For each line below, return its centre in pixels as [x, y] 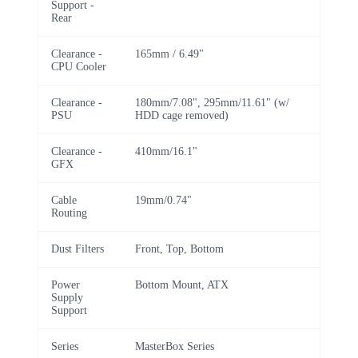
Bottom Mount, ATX [182, 284]
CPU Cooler [79, 66]
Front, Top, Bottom [179, 249]
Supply [67, 297]
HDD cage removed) [182, 115]
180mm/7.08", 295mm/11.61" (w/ [212, 102]
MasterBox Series [175, 346]
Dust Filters [78, 249]
